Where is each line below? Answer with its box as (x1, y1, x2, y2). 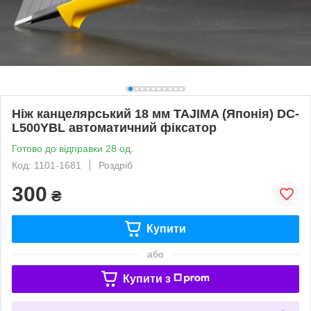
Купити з (122, 272, 171, 285)
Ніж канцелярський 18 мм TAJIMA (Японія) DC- (12, 106, 299, 121)
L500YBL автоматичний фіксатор (12, 120, 217, 135)
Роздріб (99, 159, 133, 171)
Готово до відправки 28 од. (12, 142, 133, 154)
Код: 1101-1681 (12, 159, 81, 171)
